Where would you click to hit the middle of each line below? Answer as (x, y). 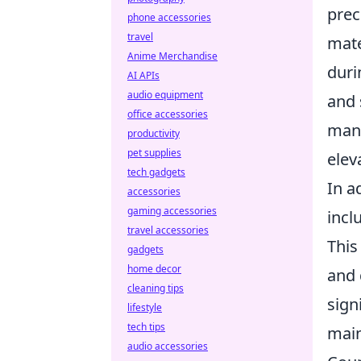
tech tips (146, 327)
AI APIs (143, 75)
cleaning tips (156, 288)
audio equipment (165, 95)
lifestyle (145, 307)
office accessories (168, 114)
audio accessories (168, 346)
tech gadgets (156, 172)
